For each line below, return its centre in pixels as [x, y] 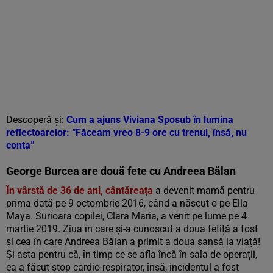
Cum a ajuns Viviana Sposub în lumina [150, 119]
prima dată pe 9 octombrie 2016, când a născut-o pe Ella [127, 203]
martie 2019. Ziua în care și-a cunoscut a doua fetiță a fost [132, 229]
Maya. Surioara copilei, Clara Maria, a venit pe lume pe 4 [126, 216]
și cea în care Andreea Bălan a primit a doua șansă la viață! [133, 241]
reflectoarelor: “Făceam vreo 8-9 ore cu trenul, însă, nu [126, 132]
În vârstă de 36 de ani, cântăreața [80, 190]
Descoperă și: [35, 119]
